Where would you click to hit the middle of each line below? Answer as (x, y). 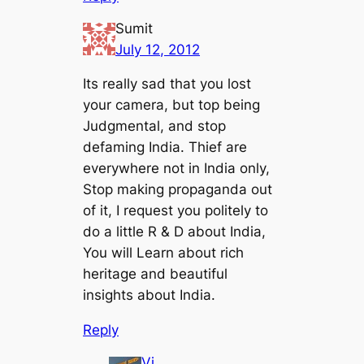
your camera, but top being (172, 105)
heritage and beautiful (156, 274)
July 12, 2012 (158, 49)
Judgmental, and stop (155, 126)
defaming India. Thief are (165, 147)
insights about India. (149, 295)
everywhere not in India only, (177, 169)
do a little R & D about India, (175, 232)
